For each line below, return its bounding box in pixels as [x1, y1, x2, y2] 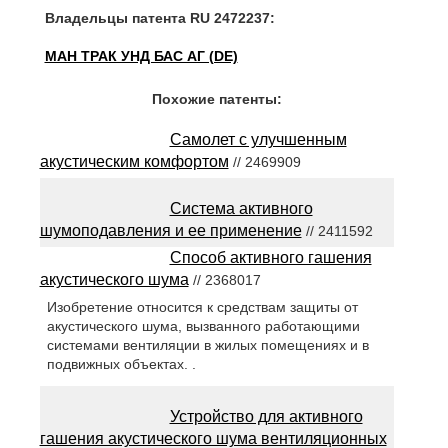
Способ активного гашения [169, 249, 372, 266]
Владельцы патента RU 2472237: [44, 10, 275, 26]
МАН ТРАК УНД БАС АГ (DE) [44, 48, 238, 64]
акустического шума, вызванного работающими [46, 318, 360, 335]
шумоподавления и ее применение [39, 222, 302, 239]
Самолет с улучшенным [169, 131, 347, 148]
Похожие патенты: [151, 91, 282, 107]
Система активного [169, 200, 313, 217]
